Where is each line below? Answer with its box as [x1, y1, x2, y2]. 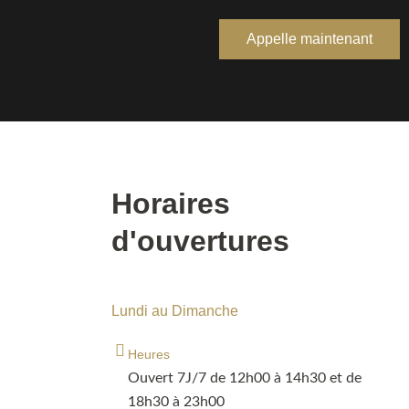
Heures [128, 347, 170, 362]
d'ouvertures [111, 224, 289, 257]
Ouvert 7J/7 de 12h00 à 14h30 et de [128, 371, 362, 386]
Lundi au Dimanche [111, 303, 238, 320]
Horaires [111, 186, 230, 220]
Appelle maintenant [246, 30, 372, 47]
